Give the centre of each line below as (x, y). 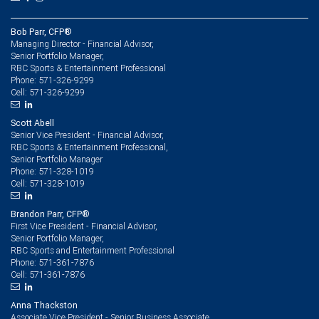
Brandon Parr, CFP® (50, 214)
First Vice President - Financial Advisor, (84, 226)
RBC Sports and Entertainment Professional (93, 250)
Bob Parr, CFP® (41, 31)
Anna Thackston (44, 305)
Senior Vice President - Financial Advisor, (87, 135)
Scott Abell (32, 122)
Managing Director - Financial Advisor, (82, 43)
